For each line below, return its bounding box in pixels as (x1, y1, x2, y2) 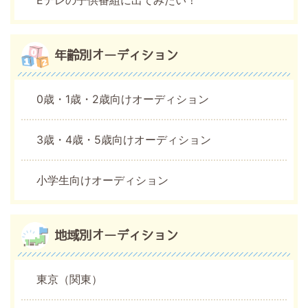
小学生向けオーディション (36, 173, 168, 187)
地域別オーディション (54, 229, 178, 242)
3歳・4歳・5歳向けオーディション (36, 132, 211, 146)
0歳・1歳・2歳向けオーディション (36, 91, 209, 106)
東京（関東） (36, 272, 102, 286)
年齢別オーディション (54, 49, 178, 62)
